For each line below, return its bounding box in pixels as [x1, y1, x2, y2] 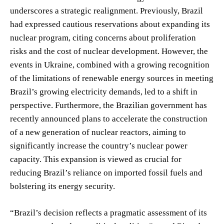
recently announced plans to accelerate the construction [10, 113, 207, 123]
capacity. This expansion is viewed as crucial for [10, 154, 181, 164]
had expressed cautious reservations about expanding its [10, 19, 210, 29]
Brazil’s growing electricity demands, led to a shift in [10, 86, 197, 96]
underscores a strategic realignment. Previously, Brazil [10, 5, 203, 15]
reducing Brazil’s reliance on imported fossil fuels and [10, 167, 202, 177]
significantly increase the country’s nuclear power [10, 140, 187, 150]
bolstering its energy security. [10, 181, 115, 191]
